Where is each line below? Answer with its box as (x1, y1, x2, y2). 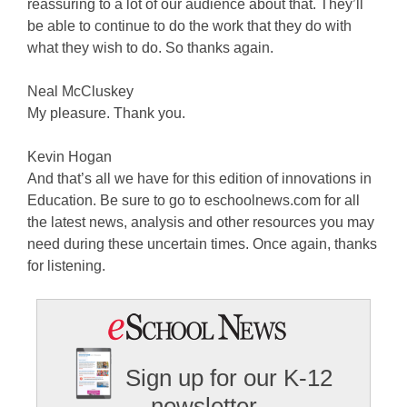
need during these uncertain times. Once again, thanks (27, 236, 377, 252)
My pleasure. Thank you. (27, 105, 185, 121)
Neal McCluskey (27, 84, 134, 99)
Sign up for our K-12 (124, 364, 333, 392)
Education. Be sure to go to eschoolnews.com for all (27, 193, 360, 208)
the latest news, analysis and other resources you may (27, 214, 374, 230)
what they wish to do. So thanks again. (27, 40, 273, 55)
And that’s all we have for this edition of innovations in (27, 171, 372, 186)
